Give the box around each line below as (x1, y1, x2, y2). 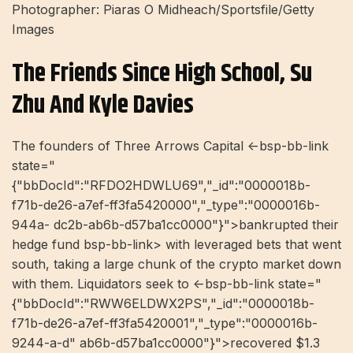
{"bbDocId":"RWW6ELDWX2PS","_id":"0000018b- (12, 295, 314, 312)
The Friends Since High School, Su (12, 54, 312, 93)
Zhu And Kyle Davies (12, 85, 194, 124)
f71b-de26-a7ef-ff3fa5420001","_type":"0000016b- (12, 315, 318, 332)
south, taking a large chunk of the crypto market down (12, 256, 341, 273)
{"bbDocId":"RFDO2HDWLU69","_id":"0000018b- (12, 177, 310, 194)
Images (12, 20, 54, 37)
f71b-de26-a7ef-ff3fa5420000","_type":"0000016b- (12, 197, 320, 214)
